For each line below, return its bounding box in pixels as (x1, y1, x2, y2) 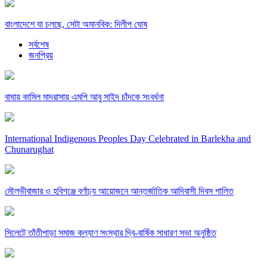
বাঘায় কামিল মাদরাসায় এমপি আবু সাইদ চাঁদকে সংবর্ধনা (5, 92, 164, 103)
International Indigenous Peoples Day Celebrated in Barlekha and (5, 133, 251, 144)
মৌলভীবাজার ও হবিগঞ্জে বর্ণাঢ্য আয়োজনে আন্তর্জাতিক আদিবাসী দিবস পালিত (5, 186, 234, 197)
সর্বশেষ (29, 39, 49, 50)
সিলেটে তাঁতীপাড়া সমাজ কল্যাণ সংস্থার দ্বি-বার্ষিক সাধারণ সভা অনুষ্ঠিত (5, 228, 216, 238)
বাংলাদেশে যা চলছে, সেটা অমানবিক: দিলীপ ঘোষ (5, 19, 147, 30)
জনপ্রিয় (29, 50, 53, 61)
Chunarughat (5, 144, 54, 155)
